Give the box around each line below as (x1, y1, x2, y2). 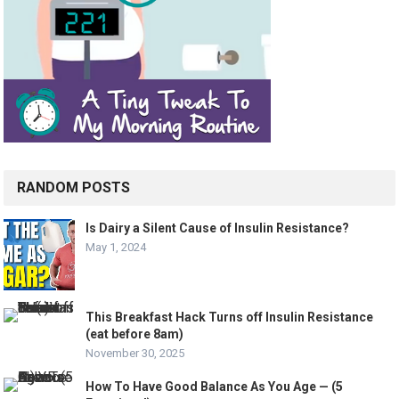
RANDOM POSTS (17, 179, 131, 197)
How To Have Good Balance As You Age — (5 (85, 379, 344, 395)
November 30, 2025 (85, 346, 185, 361)
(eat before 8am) (85, 327, 184, 342)
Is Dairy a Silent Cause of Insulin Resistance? (85, 221, 350, 236)
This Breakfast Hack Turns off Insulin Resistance (85, 310, 374, 325)
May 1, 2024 (85, 240, 147, 255)
